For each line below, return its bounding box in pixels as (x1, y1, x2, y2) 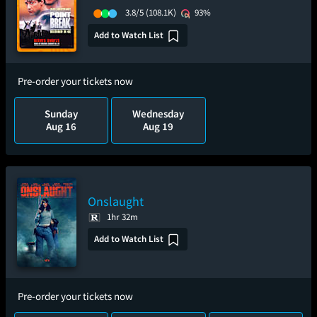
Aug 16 (46, 120, 77, 133)
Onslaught (88, 193, 144, 209)
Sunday (45, 107, 79, 120)
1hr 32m (107, 211, 138, 223)
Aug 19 (143, 120, 174, 133)
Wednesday (132, 107, 185, 120)
